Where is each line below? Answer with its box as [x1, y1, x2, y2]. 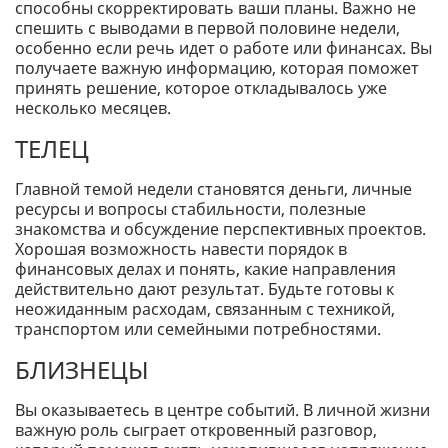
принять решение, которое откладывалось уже [15, 77, 387, 100]
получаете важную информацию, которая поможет [15, 57, 419, 80]
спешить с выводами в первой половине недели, [15, 17, 400, 40]
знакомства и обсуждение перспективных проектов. [15, 218, 426, 241]
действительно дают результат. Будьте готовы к [15, 278, 394, 301]
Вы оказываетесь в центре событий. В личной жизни [15, 399, 430, 422]
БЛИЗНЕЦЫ [15, 353, 149, 387]
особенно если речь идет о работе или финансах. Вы [15, 37, 432, 60]
